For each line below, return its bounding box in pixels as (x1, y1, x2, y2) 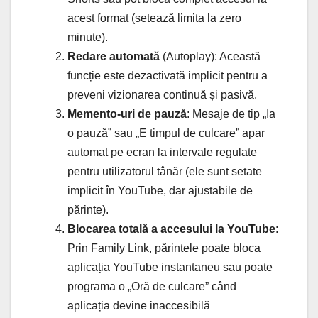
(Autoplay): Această (163, 50, 261, 62)
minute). (67, 31, 108, 43)
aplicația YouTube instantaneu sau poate (67, 261, 273, 273)
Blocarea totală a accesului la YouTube (67, 222, 275, 235)
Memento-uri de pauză (67, 107, 187, 120)
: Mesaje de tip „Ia (187, 107, 275, 120)
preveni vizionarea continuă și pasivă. (67, 88, 257, 101)
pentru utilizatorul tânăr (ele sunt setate (67, 165, 262, 177)
